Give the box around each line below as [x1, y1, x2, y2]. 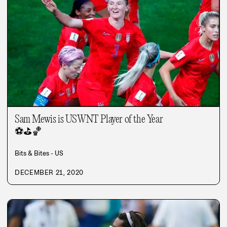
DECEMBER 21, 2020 [15, 168, 84, 177]
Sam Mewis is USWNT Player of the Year [15, 113, 163, 126]
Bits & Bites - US [15, 148, 63, 158]
